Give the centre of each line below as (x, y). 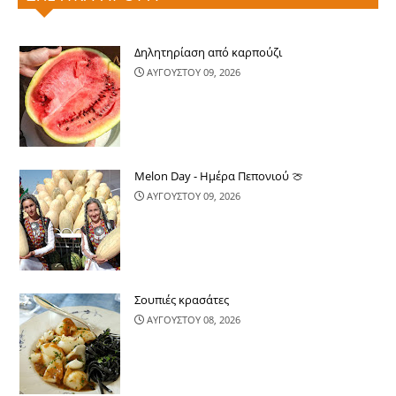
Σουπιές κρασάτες (182, 300)
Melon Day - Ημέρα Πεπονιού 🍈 (219, 176)
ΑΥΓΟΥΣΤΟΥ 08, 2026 (194, 320)
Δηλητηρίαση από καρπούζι (208, 53)
